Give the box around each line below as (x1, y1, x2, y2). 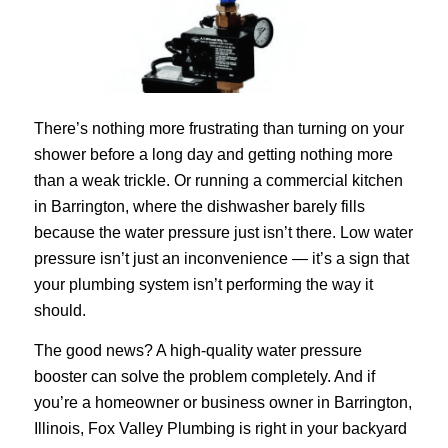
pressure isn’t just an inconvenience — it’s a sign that (33, 250, 409, 268)
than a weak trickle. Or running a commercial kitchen (33, 172, 403, 190)
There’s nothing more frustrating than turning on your (33, 120, 404, 138)
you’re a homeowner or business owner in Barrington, (33, 393, 412, 411)
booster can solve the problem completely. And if (33, 367, 375, 385)
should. (33, 302, 86, 320)
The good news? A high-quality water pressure (33, 341, 362, 359)
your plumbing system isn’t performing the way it (33, 276, 373, 294)
